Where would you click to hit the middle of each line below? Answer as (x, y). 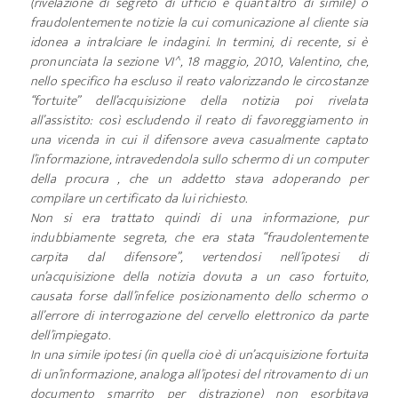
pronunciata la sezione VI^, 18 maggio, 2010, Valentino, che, (199, 62)
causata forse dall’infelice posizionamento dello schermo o (199, 296)
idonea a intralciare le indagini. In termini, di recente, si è (199, 42)
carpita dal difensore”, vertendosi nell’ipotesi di (199, 257)
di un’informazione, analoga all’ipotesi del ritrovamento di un (199, 374)
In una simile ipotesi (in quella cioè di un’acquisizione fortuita (199, 355)
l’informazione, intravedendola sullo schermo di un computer (199, 159)
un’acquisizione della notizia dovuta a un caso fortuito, (199, 277)
